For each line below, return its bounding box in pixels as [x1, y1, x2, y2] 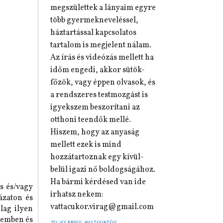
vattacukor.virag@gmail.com [50, 202, 154, 213]
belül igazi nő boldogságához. [50, 164, 155, 175]
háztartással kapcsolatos [50, 27, 136, 38]
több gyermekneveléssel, [50, 15, 138, 26]
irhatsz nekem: [50, 189, 104, 200]
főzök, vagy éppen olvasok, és [50, 77, 155, 88]
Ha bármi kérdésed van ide [50, 177, 146, 188]
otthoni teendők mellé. [50, 114, 131, 125]
